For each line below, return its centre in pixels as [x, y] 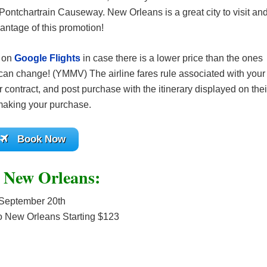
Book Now [41, 139]
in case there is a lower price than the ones [173, 58]
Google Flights [47, 58]
